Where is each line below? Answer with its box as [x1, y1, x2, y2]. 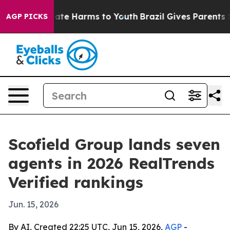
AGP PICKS [6, 12, 48, 21]
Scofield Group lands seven [8, 135, 220, 154]
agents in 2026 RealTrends [8, 154, 215, 173]
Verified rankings [8, 172, 143, 192]
